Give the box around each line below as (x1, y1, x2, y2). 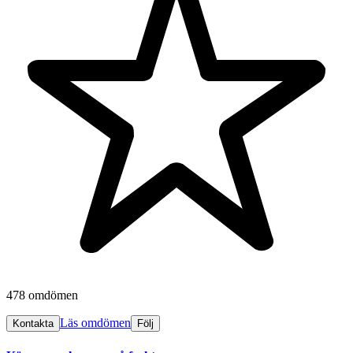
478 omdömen (6, 288, 78, 303)
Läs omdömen (60, 316, 131, 330)
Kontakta (13, 318, 54, 330)
